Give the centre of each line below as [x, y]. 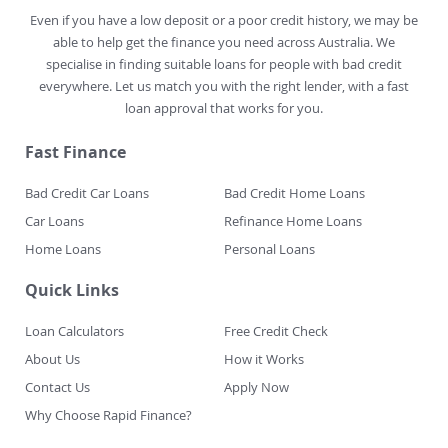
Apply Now [256, 387]
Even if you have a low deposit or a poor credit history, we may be [224, 20]
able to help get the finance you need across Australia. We [224, 42]
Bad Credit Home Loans [294, 193]
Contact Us [57, 387]
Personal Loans [269, 249]
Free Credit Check [276, 331]
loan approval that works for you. [224, 108]
